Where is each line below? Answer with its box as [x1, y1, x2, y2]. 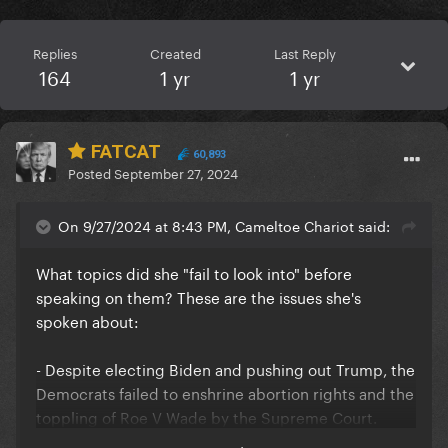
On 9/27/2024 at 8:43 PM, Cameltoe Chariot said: [58, 214, 390, 237]
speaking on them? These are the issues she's [36, 284, 361, 309]
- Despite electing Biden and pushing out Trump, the [36, 356, 415, 381]
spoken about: [36, 308, 139, 333]
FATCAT [86, 140, 161, 164]
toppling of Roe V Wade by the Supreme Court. [36, 404, 377, 429]
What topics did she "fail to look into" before [36, 260, 352, 285]
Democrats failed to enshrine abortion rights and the [36, 380, 414, 405]
